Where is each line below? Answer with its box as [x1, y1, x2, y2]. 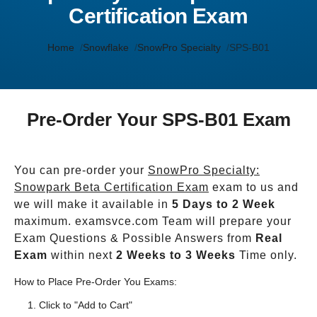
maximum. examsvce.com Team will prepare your [14, 215, 292, 227]
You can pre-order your [14, 164, 148, 176]
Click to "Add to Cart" [39, 299, 132, 311]
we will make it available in [14, 198, 172, 210]
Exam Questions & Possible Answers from [14, 232, 255, 244]
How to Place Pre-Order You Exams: [14, 276, 177, 287]
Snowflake [83, 42, 129, 53]
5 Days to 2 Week [172, 198, 275, 210]
